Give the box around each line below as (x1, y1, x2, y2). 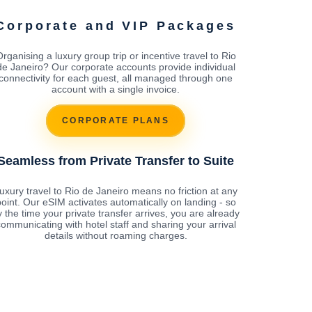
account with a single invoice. (52, 83, 180, 95)
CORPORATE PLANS (62, 116, 169, 126)
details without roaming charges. (44, 229, 187, 241)
